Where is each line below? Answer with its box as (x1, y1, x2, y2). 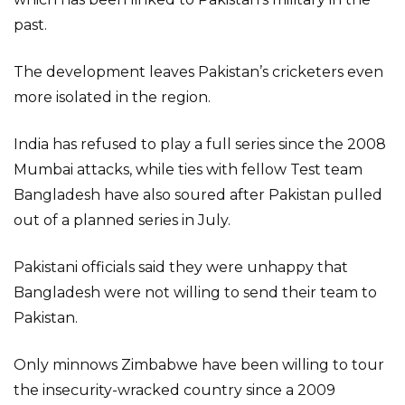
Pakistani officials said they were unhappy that (14, 259, 348, 276)
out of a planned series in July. (14, 212, 231, 229)
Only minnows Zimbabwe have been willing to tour (14, 356, 384, 373)
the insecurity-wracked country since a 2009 (14, 381, 335, 399)
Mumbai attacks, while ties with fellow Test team (14, 161, 363, 178)
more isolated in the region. (14, 89, 211, 106)
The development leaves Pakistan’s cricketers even (14, 63, 383, 80)
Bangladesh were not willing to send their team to (14, 284, 377, 301)
